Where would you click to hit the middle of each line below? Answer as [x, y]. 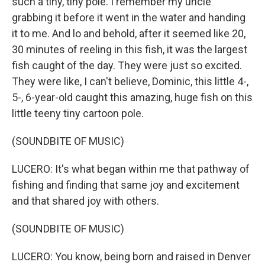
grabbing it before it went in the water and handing [129, 17]
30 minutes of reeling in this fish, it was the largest [130, 49]
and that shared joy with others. [85, 201]
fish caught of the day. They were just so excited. [127, 65]
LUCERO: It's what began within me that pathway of [131, 169]
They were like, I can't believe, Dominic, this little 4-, [130, 81]
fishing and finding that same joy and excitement [126, 185]
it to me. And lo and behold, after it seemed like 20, [129, 33]
